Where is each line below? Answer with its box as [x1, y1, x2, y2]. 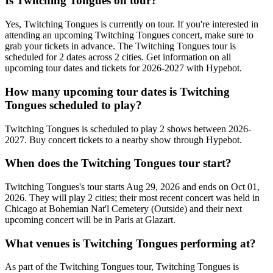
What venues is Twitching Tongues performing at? [5, 236, 256, 250]
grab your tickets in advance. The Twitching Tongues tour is [5, 41, 236, 52]
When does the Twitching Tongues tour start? [5, 157, 232, 170]
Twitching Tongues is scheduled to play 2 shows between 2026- [5, 123, 251, 134]
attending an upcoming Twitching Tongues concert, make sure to [5, 30, 253, 41]
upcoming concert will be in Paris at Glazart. [5, 214, 175, 225]
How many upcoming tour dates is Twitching [5, 85, 230, 98]
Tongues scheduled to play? [5, 98, 142, 112]
